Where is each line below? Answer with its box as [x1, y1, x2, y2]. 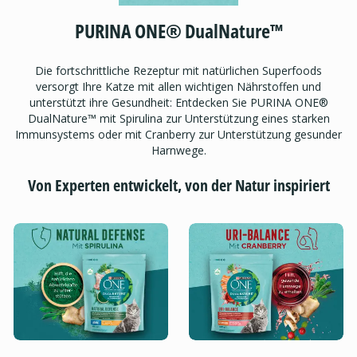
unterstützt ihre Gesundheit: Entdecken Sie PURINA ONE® [29, 94, 328, 110]
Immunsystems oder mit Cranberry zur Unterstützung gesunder [15, 126, 342, 142]
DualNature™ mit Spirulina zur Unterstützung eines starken [27, 110, 330, 126]
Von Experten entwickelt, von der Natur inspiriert [27, 174, 330, 196]
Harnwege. [151, 142, 206, 158]
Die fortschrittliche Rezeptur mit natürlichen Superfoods [35, 62, 322, 78]
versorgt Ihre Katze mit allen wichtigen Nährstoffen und [36, 78, 321, 94]
